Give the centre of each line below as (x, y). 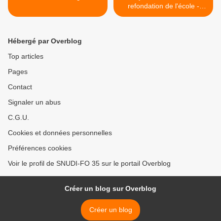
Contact (20, 87)
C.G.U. (18, 117)
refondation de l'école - (163, 6)
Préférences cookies (40, 148)
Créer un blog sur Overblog (110, 188)
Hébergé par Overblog (45, 41)
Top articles (26, 56)
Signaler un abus (34, 102)
